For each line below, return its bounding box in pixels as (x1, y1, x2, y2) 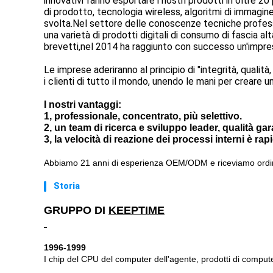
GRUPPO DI (44, 204, 108, 216)
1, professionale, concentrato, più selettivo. (44, 111, 242, 121)
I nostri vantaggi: (44, 99, 121, 110)
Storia (54, 181, 80, 191)
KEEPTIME (108, 204, 165, 216)
